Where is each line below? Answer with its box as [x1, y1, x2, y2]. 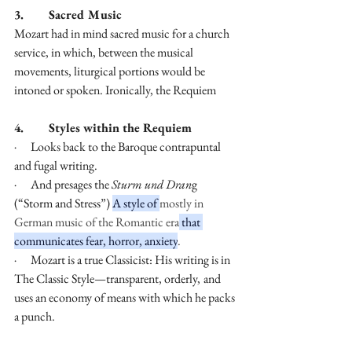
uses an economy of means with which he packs [14, 289, 237, 306]
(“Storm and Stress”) [14, 195, 112, 212]
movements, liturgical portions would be [14, 63, 207, 80]
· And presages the [14, 176, 112, 193]
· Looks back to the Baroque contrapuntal [14, 138, 223, 156]
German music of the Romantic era [14, 214, 179, 231]
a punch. [14, 308, 55, 325]
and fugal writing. [14, 157, 97, 174]
